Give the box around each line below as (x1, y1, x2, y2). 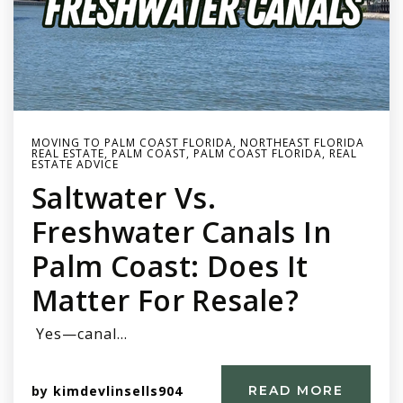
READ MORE (248, 382, 344, 399)
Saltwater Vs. (31, 178, 217, 217)
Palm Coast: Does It (31, 246, 309, 285)
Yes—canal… (31, 324, 128, 344)
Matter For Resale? (31, 281, 300, 319)
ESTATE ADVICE (31, 157, 119, 172)
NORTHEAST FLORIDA (240, 135, 364, 150)
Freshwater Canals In (31, 212, 332, 251)
